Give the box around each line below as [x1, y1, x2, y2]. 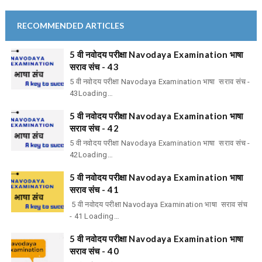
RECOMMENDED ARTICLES [16, 20, 124, 30]
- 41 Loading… [69, 212, 119, 221]
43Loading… [69, 89, 113, 98]
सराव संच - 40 [69, 246, 119, 257]
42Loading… [69, 150, 113, 160]
